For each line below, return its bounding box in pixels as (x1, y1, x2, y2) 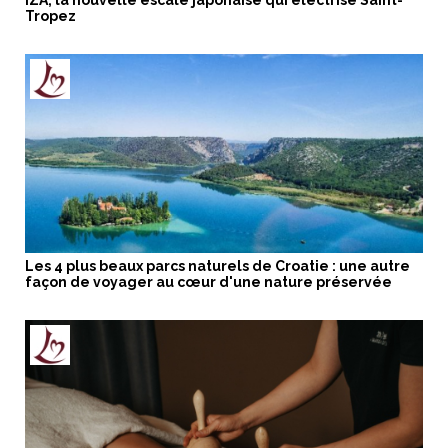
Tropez (25, 8, 76, 25)
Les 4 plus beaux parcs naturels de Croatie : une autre (25, 258, 410, 275)
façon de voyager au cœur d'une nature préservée (25, 274, 392, 291)
